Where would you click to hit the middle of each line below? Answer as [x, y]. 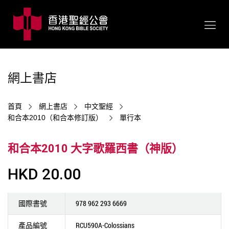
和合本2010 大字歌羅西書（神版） [95, 148]
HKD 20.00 [44, 174]
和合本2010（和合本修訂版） [55, 118]
